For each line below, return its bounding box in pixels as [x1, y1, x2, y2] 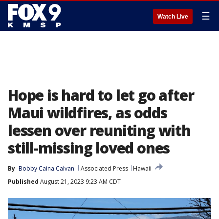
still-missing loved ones [8, 138, 170, 158]
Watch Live [157, 13, 188, 20]
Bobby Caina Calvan [19, 164, 74, 173]
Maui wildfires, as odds [8, 103, 167, 123]
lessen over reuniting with [8, 120, 191, 140]
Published [8, 177, 39, 186]
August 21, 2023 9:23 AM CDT [39, 177, 121, 186]
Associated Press [81, 164, 128, 173]
